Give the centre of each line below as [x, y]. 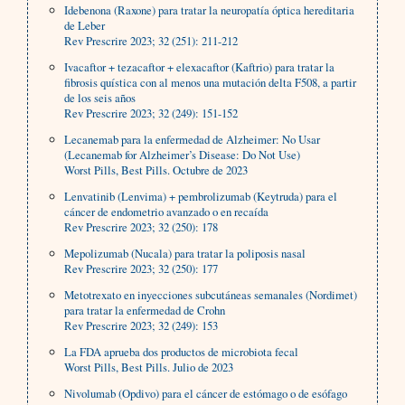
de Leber [85, 26]
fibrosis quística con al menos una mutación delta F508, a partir [211, 83]
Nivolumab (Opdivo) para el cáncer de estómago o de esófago [206, 394]
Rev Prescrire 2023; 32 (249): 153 [141, 326]
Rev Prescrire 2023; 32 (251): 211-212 [151, 41]
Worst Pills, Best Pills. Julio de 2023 [149, 367]
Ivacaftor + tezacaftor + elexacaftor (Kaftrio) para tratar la [200, 67]
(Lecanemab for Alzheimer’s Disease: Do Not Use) [183, 155]
